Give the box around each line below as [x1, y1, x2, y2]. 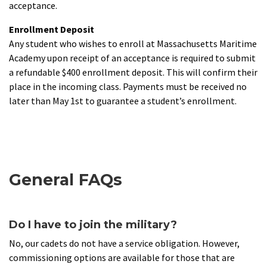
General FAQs [9, 170, 122, 190]
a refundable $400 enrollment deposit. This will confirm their [9, 66, 257, 79]
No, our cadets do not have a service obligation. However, [9, 237, 240, 250]
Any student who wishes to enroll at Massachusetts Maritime [9, 38, 257, 50]
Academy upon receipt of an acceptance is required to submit [9, 52, 256, 64]
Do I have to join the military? [9, 218, 177, 232]
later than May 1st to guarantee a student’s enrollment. [9, 95, 238, 107]
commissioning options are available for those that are [9, 252, 235, 264]
